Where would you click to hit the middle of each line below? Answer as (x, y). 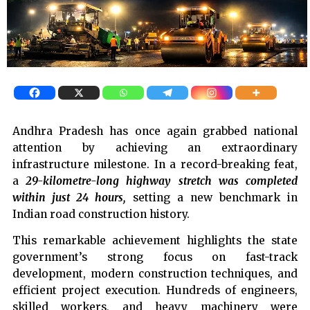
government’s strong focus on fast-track (155, 257)
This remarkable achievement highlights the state (155, 241)
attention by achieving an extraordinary (155, 148)
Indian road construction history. (101, 215)
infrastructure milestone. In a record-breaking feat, (155, 165)
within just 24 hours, (73, 198)
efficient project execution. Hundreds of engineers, (155, 291)
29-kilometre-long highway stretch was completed (158, 181)
